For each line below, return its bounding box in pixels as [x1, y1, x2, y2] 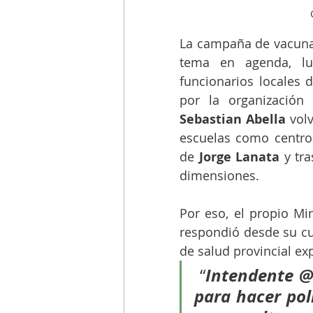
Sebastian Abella [180, 110, 286, 128]
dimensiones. [180, 166, 263, 184]
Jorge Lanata [198, 147, 280, 166]
